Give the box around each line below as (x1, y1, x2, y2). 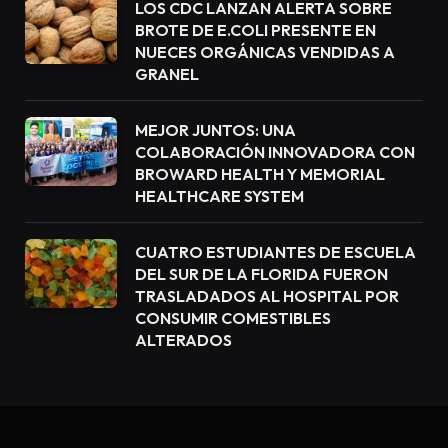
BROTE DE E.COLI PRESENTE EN (135, 19, 376, 40)
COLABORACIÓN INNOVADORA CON (135, 141, 415, 162)
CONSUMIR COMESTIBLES (135, 307, 331, 328)
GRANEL (135, 63, 199, 84)
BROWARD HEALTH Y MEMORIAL (135, 163, 385, 184)
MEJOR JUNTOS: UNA (135, 119, 296, 140)
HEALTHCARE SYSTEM (135, 185, 304, 206)
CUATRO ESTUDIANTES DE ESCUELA (135, 241, 416, 262)
